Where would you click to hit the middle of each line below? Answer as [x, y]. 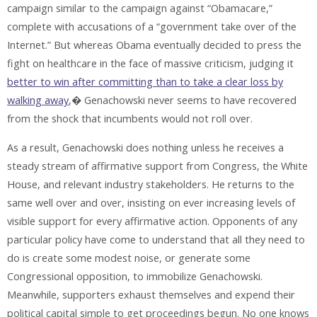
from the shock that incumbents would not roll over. [130, 119]
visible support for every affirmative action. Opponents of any [152, 221]
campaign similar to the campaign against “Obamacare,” [140, 8]
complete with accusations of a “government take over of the [152, 27]
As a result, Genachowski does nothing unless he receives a [145, 147]
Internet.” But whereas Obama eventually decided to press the [154, 45]
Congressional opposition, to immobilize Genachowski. [135, 276]
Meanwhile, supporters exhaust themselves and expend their [151, 294]
